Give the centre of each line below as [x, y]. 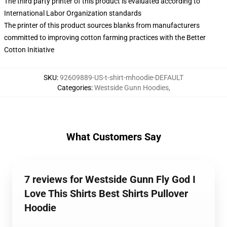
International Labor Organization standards [73, 13]
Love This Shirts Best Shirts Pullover [106, 194]
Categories [74, 88]
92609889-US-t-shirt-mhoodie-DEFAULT [122, 78]
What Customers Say [113, 137]
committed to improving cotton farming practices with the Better [105, 37]
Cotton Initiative [29, 50]
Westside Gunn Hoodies [131, 88]
